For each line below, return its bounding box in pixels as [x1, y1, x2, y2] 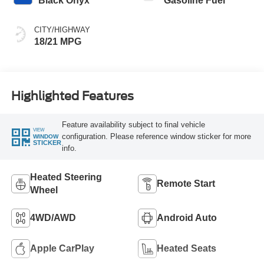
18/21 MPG [34, 37, 81, 47]
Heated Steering [29, 171, 102, 182]
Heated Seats [157, 243, 216, 253]
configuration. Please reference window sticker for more [61, 131, 251, 141]
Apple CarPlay [29, 243, 94, 253]
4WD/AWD [29, 212, 76, 223]
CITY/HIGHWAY [34, 25, 90, 35]
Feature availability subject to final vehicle [61, 120, 205, 129]
